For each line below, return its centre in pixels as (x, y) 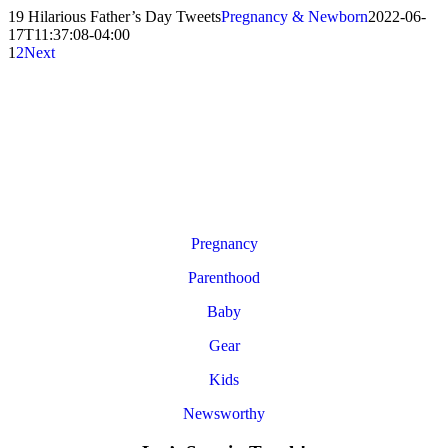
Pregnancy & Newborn (294, 16)
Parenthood (224, 277)
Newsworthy (224, 413)
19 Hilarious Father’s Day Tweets (114, 16)
